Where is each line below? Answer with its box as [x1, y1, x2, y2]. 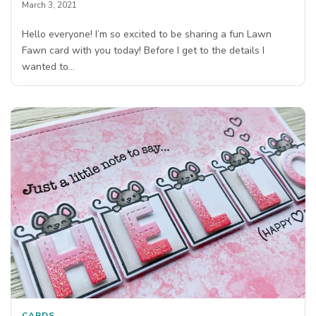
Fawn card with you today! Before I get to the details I [22, 43, 265, 57]
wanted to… [22, 59, 75, 73]
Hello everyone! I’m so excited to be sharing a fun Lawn [22, 27, 272, 41]
